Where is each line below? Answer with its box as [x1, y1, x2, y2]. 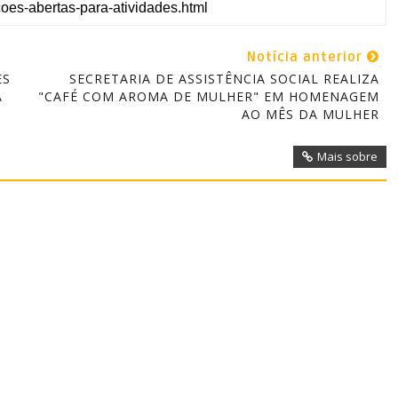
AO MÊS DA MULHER [241, 106, 379, 123]
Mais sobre [316, 148, 378, 164]
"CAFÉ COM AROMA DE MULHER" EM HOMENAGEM [37, 88, 379, 105]
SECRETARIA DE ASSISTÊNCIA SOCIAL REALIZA [68, 70, 379, 87]
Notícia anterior [246, 49, 367, 65]
